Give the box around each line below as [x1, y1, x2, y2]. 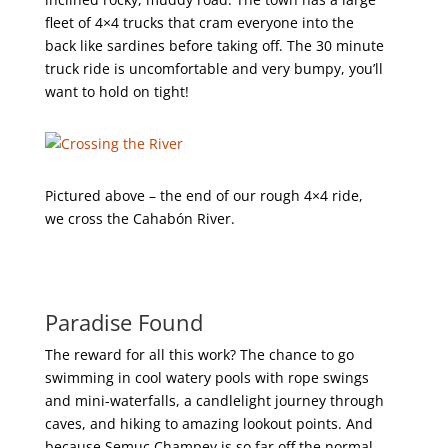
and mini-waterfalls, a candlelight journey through [44, 391, 384, 410]
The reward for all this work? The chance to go [44, 345, 354, 364]
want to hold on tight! [44, 82, 189, 101]
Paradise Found [44, 307, 203, 337]
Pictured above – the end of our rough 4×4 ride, [44, 186, 363, 205]
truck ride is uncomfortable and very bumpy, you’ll [44, 59, 383, 78]
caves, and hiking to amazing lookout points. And [44, 414, 373, 433]
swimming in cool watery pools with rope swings [44, 368, 369, 387]
